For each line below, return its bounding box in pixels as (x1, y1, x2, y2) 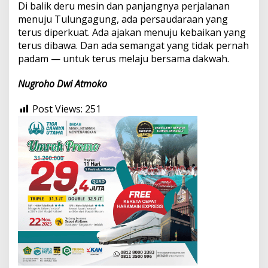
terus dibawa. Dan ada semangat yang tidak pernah (18, 39, 249, 53)
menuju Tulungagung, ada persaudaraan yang (18, 13, 228, 26)
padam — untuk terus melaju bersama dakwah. (18, 52, 229, 66)
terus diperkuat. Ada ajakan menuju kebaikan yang (18, 26, 246, 39)
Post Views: (32, 102, 83, 116)
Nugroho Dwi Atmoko (18, 77, 107, 91)
